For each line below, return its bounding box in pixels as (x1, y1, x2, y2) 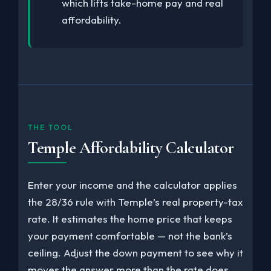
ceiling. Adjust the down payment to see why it (28, 246, 243, 259)
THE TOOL (28, 123, 74, 132)
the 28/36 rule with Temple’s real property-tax (28, 195, 243, 208)
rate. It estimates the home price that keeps (28, 212, 232, 225)
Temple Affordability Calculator (28, 138, 234, 158)
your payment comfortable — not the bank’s (28, 229, 232, 242)
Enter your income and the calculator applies (28, 178, 237, 191)
